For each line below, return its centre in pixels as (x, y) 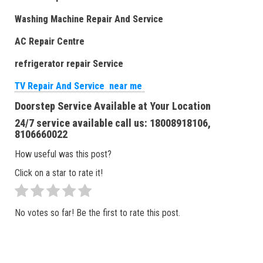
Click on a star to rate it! (59, 173)
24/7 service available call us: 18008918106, (113, 123)
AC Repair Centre (52, 41)
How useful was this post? (63, 154)
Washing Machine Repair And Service (91, 19)
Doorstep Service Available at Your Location (113, 106)
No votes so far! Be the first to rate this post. (97, 213)
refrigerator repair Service (69, 63)
